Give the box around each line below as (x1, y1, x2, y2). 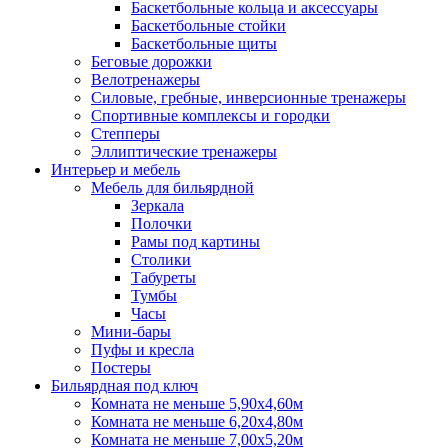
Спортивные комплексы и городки (91, 107, 330, 124)
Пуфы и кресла (91, 341, 194, 358)
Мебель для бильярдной (91, 179, 254, 196)
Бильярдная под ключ (51, 377, 198, 394)
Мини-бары (91, 323, 171, 340)
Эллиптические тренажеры (91, 143, 277, 160)
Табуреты (131, 269, 196, 286)
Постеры (91, 359, 151, 376)
